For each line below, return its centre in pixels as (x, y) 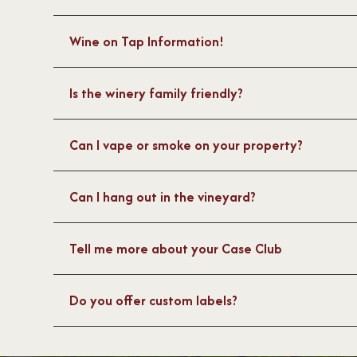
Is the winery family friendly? (157, 94)
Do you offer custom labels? (154, 301)
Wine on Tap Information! (147, 42)
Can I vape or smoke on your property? (186, 145)
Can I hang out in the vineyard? (163, 197)
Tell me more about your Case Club (176, 249)
